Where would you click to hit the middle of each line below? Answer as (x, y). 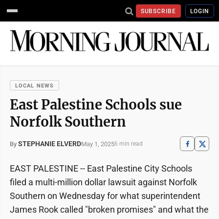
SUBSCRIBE (158, 11)
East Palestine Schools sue (96, 105)
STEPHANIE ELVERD (50, 144)
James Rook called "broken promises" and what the (109, 210)
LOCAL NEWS (34, 86)
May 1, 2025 (98, 144)
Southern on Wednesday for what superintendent (105, 196)
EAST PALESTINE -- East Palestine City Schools (101, 169)
